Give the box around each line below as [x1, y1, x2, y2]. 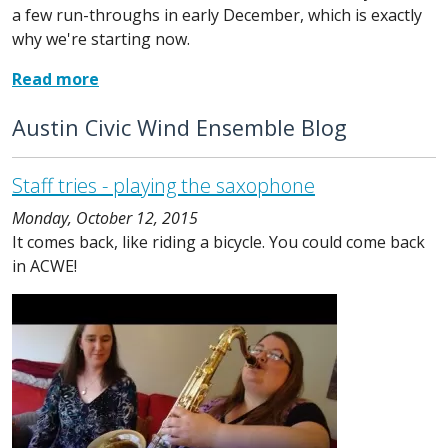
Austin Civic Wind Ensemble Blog [12, 112, 347, 142]
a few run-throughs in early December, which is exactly [12, 3, 422, 26]
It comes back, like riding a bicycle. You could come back [12, 230, 425, 253]
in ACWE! [12, 254, 77, 277]
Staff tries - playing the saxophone [12, 171, 315, 199]
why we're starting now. [12, 27, 190, 50]
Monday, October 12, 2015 [12, 206, 198, 229]
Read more [12, 67, 99, 90]
